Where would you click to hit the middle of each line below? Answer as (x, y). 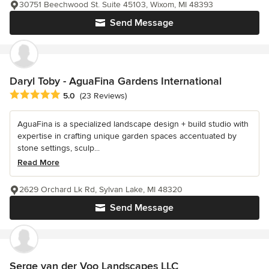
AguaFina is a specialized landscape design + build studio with (133, 124)
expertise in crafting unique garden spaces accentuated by (127, 136)
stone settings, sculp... (59, 148)
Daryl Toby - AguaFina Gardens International (116, 81)
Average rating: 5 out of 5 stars (73, 95)
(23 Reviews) (103, 96)
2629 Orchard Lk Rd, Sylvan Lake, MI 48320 (101, 190)
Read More (38, 163)
